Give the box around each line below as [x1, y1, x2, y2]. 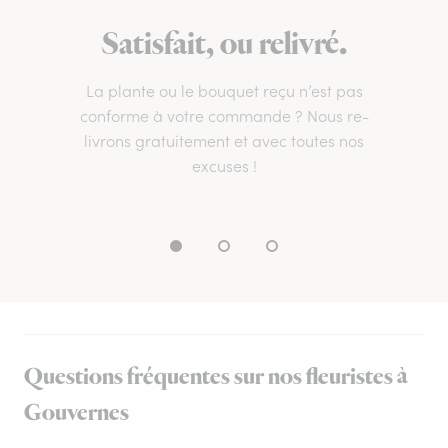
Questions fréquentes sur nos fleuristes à [24, 361, 408, 394]
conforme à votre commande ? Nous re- [79, 106, 369, 127]
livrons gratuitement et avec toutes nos [84, 131, 364, 152]
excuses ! [191, 156, 257, 177]
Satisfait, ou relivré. [101, 24, 347, 67]
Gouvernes [24, 397, 129, 430]
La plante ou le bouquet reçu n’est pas [85, 81, 363, 102]
